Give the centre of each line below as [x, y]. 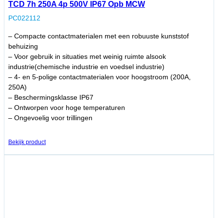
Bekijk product [27, 142]
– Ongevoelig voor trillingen [50, 118]
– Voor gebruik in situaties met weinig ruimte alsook [87, 57]
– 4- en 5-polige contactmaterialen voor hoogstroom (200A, [100, 77]
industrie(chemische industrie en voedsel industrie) [86, 67]
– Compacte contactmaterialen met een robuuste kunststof [99, 36]
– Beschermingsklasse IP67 [51, 98]
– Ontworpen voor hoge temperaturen [67, 108]
